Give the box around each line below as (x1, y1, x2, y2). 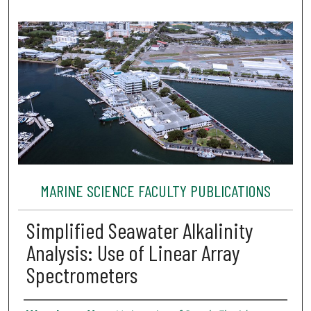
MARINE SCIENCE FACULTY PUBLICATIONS (40, 180, 271, 201)
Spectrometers (26, 261, 137, 288)
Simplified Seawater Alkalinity (26, 217, 253, 244)
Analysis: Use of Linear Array (26, 239, 240, 266)
